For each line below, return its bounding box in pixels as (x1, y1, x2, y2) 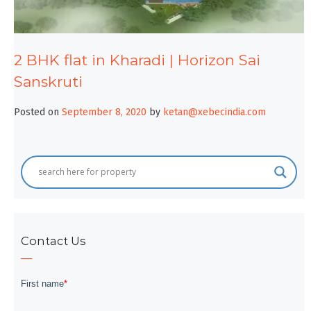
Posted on (14, 106, 62, 118)
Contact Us (21, 233, 86, 248)
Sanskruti (14, 73, 83, 91)
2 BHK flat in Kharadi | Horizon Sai (14, 51, 260, 69)
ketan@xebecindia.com (163, 106, 266, 118)
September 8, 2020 (62, 106, 146, 118)
